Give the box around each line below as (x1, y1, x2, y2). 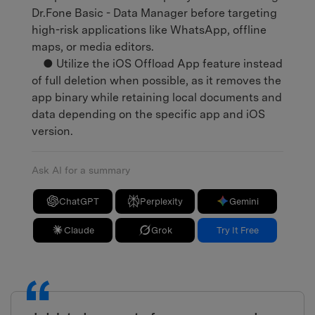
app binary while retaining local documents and (32, 91, 282, 105)
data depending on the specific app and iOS (32, 108, 265, 122)
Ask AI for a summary (32, 165, 130, 176)
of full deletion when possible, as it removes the (32, 74, 281, 88)
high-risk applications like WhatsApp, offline (32, 23, 266, 37)
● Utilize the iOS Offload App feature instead (32, 57, 283, 71)
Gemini (229, 195, 259, 207)
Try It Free (216, 224, 259, 236)
